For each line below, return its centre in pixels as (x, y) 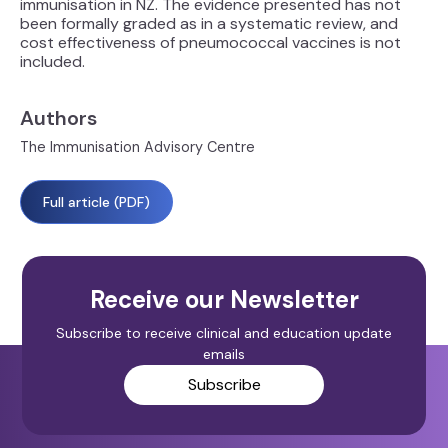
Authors (58, 118)
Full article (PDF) (96, 202)
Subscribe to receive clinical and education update (224, 332)
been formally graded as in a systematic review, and (209, 23)
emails (224, 353)
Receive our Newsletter (224, 299)
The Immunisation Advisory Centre (137, 147)
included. (52, 61)
